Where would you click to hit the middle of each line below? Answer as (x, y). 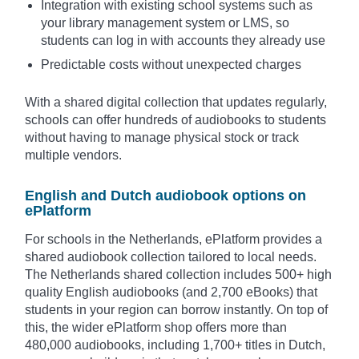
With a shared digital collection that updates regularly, (176, 103)
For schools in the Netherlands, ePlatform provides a (173, 240)
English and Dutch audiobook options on (165, 196)
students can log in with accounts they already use (183, 41)
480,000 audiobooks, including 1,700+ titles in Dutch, (175, 345)
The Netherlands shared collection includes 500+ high (178, 275)
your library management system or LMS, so (165, 23)
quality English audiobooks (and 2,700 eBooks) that (171, 292)
